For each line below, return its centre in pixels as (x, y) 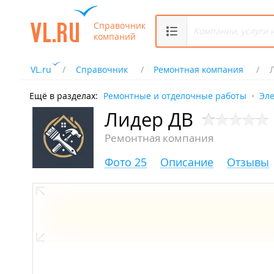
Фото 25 (126, 162)
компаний (115, 36)
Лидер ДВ (149, 120)
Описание (187, 162)
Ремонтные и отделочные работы (175, 96)
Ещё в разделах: (64, 96)
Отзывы (248, 162)
